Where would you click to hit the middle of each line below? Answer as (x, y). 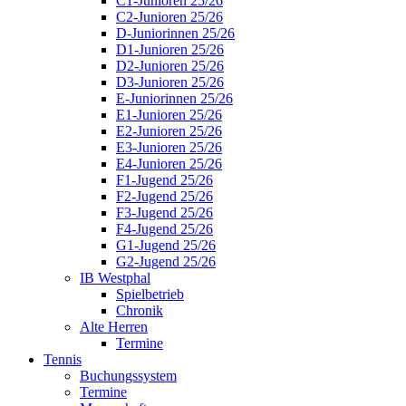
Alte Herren (114, 326)
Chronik (140, 310)
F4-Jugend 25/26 (164, 228)
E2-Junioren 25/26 (169, 130)
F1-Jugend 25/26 (164, 179)
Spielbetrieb (150, 294)
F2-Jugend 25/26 (164, 196)
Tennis (63, 359)
